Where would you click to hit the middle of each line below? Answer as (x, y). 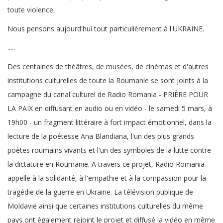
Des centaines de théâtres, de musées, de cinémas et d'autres (108, 66)
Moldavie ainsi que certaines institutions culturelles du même (105, 206)
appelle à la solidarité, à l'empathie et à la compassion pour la (107, 178)
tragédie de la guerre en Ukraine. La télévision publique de (100, 192)
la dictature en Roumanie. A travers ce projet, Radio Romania (106, 164)
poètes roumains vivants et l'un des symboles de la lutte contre (109, 150)
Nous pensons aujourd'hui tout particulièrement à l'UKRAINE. (106, 28)
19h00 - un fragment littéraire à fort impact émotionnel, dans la (110, 122)
